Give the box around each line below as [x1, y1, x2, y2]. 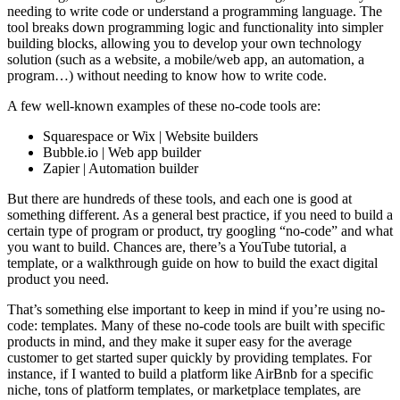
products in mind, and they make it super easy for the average [7, 334, 352, 350]
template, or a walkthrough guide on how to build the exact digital [7, 255, 378, 271]
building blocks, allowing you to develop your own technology [7, 36, 362, 52]
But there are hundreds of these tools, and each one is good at [7, 191, 352, 207]
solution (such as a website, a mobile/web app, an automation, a [7, 52, 364, 68]
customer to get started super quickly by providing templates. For [7, 350, 371, 366]
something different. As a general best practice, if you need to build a [7, 207, 393, 223]
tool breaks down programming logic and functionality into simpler [7, 20, 383, 36]
